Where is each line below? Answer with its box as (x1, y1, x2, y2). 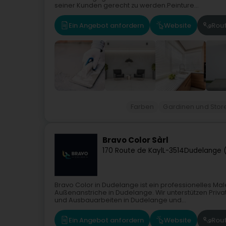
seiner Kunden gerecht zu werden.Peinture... (54, 1, 199, 10)
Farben (130, 102, 154, 111)
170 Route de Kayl (102, 145, 162, 155)
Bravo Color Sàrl (102, 135, 168, 146)
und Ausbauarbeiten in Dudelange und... (54, 196, 186, 205)
